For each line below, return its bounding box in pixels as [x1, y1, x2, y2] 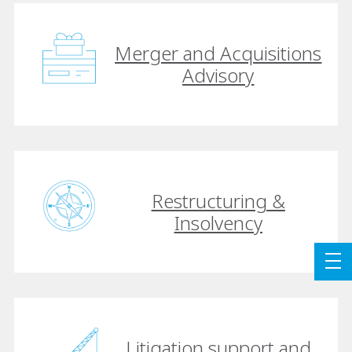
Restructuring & [151, 187, 285, 214]
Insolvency [174, 209, 262, 236]
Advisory [182, 62, 255, 89]
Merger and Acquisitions [115, 40, 322, 67]
